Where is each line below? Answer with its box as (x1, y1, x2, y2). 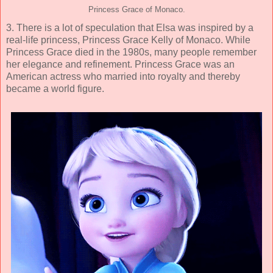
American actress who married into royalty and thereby (6, 71, 240, 82)
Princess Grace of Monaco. (88, 5, 185, 14)
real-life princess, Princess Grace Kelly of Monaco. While (6, 34, 250, 45)
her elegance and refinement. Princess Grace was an (6, 58, 235, 69)
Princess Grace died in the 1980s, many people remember (6, 46, 257, 57)
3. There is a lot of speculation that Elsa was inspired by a (6, 22, 253, 33)
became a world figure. (6, 83, 104, 94)
